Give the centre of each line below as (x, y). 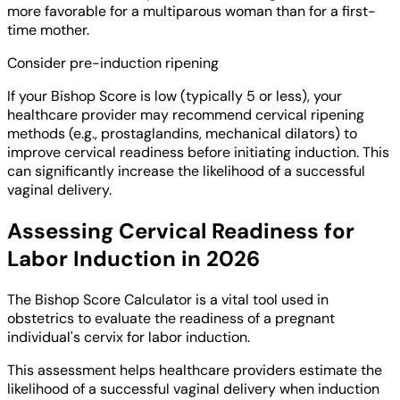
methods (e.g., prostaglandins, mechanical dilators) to (182, 134)
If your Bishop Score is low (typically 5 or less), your (175, 96)
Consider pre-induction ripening (113, 63)
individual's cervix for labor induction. (129, 337)
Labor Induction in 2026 (133, 259)
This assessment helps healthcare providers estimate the (195, 371)
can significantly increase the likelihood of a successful (186, 171)
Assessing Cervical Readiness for (181, 231)
